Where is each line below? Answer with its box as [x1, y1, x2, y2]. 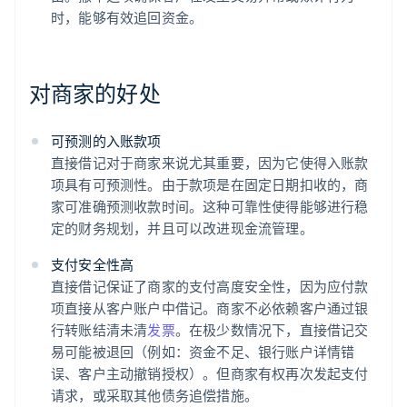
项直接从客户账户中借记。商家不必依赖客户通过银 [51, 299, 369, 318]
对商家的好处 [29, 79, 161, 108]
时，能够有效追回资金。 [51, 8, 203, 27]
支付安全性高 [51, 255, 134, 274]
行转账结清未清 [51, 321, 148, 340]
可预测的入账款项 [51, 132, 162, 151]
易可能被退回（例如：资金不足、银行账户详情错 [51, 342, 355, 362]
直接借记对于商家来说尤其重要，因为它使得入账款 [51, 154, 369, 173]
